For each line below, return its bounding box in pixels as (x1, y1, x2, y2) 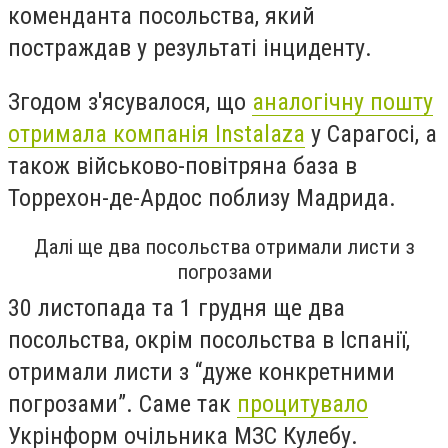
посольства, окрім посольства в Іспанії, (8, 326, 410, 355)
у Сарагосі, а (305, 119, 437, 148)
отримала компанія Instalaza (8, 119, 305, 148)
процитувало (237, 390, 368, 419)
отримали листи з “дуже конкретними (8, 358, 395, 387)
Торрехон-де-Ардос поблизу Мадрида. (8, 183, 402, 212)
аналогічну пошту (252, 87, 433, 116)
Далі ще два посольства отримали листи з (33, 235, 415, 260)
